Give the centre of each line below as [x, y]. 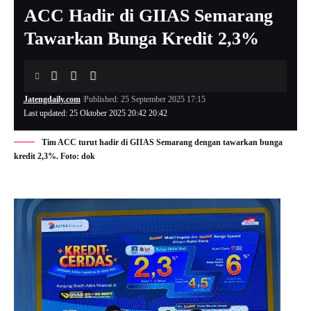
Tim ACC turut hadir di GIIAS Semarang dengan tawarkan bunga [162, 142]
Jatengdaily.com [52, 99]
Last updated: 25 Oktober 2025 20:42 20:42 [95, 113]
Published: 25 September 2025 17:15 [144, 99]
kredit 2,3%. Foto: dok [54, 156]
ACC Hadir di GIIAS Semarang [149, 16]
